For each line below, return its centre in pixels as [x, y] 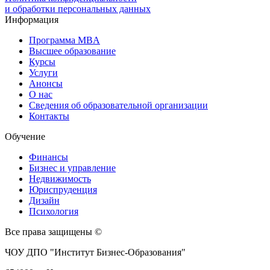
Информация [32, 19]
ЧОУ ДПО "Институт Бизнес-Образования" [95, 252]
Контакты [49, 116]
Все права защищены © [53, 231]
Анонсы [46, 83]
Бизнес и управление [72, 168]
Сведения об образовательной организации [118, 105]
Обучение [25, 136]
